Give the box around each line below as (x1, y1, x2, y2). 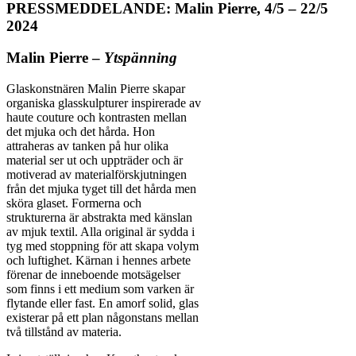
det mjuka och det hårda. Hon (6, 125, 155, 139)
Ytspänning (104, 49, 177, 67)
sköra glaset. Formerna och (6, 196, 141, 211)
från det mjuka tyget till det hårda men (6, 182, 196, 196)
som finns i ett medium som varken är (6, 282, 194, 296)
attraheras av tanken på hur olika (6, 139, 168, 153)
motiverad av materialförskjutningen (6, 168, 187, 182)
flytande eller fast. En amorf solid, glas (6, 296, 199, 311)
